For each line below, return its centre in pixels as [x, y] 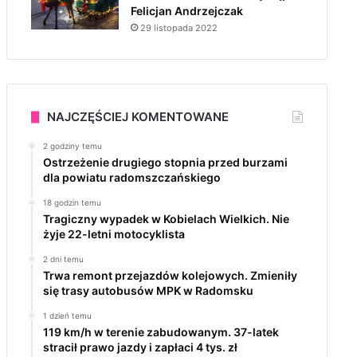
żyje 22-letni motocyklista [114, 234]
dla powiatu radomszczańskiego [131, 177]
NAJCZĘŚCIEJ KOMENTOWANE [137, 117]
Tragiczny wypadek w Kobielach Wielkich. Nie [166, 219]
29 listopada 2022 [178, 28]
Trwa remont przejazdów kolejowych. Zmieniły [170, 275]
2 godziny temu [72, 146]
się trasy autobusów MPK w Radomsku [148, 290]
